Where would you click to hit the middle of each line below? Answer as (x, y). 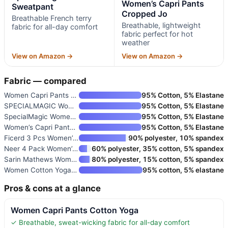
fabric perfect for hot (157, 34)
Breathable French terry (52, 18)
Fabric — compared (45, 81)
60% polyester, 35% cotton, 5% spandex (158, 148)
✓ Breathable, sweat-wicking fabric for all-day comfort (100, 222)
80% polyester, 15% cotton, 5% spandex (158, 159)
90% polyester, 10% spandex (176, 138)
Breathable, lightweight (161, 25)
